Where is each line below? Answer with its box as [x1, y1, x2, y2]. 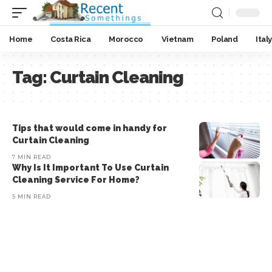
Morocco [109, 34, 143, 44]
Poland [211, 34, 237, 44]
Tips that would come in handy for [12, 123, 167, 133]
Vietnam [161, 34, 193, 44]
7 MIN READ [12, 154, 51, 160]
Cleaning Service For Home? [12, 175, 140, 185]
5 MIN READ [12, 193, 51, 200]
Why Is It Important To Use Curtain [12, 163, 169, 172]
